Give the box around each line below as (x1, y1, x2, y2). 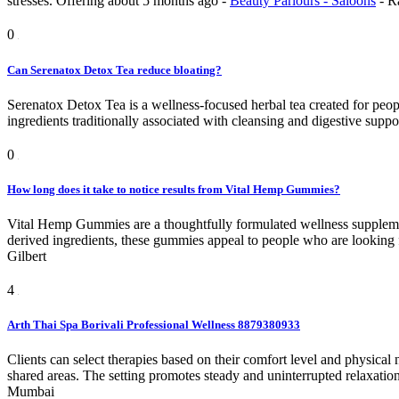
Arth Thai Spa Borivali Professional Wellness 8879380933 (7, 318, 300, 332)
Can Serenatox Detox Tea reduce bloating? (7, 62, 222, 77)
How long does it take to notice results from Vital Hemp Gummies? (7, 182, 340, 196)
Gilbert (7, 248, 46, 264)
